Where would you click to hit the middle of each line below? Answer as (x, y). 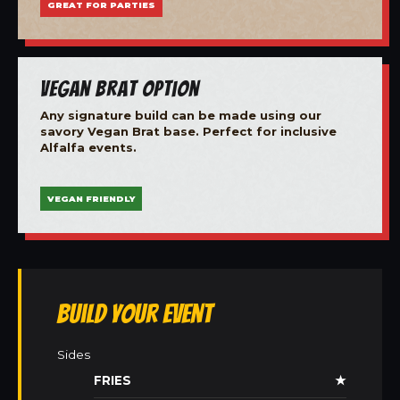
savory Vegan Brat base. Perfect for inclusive (188, 131)
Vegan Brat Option (120, 88)
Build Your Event (135, 314)
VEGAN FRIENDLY (91, 199)
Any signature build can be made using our (181, 115)
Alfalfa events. (88, 147)
